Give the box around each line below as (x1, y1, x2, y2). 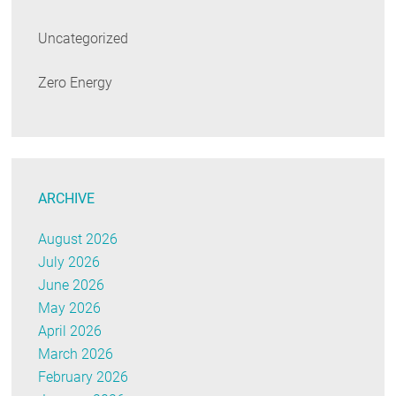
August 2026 (38, 231, 118, 248)
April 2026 (38, 323, 103, 340)
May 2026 (38, 300, 102, 317)
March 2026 (38, 346, 114, 363)
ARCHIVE (38, 190, 95, 208)
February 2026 (38, 369, 129, 386)
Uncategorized (38, 30, 129, 48)
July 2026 (38, 254, 101, 271)
